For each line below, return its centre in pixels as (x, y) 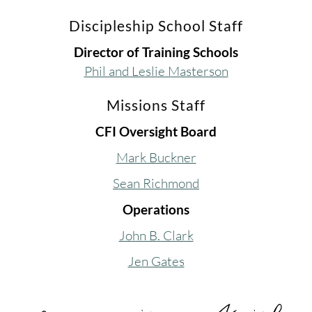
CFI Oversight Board (156, 132)
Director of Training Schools (156, 52)
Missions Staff (156, 105)
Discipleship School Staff (156, 26)
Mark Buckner (156, 158)
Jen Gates (156, 262)
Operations (156, 210)
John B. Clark (156, 236)
